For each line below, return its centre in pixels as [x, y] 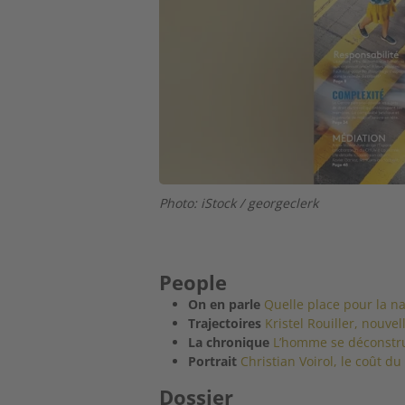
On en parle [225, 304]
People [193, 282]
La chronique [229, 342]
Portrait [213, 361]
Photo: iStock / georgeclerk [239, 203]
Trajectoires [225, 323]
